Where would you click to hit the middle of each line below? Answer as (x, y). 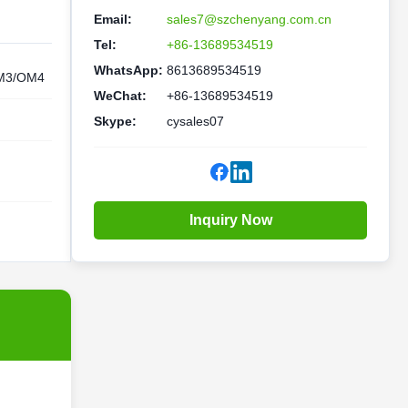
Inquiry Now (230, 220)
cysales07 (195, 121)
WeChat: (120, 96)
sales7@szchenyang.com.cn (249, 19)
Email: (113, 19)
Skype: (115, 121)
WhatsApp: (128, 70)
